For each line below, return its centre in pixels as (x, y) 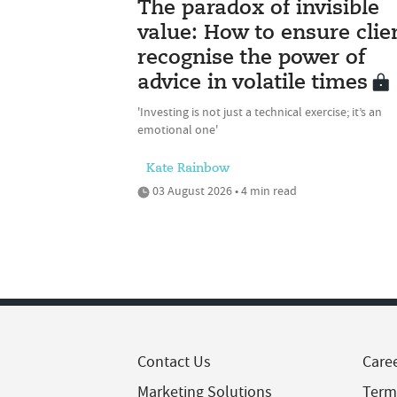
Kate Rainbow (188, 169)
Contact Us (174, 362)
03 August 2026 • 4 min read (223, 191)
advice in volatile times (253, 84)
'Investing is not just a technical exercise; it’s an (260, 112)
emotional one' (178, 130)
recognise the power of (251, 59)
